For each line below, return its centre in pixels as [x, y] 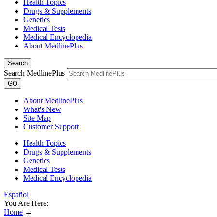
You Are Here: [26, 203]
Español [16, 194]
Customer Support [51, 127]
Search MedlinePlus [34, 73]
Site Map [37, 118]
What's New [42, 109]
